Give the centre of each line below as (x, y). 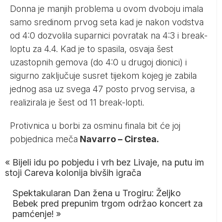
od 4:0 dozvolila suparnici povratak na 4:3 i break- (109, 35)
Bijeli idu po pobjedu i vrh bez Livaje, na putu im (108, 162)
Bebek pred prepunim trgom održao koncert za (108, 203)
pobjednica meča (44, 139)
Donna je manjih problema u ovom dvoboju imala (107, 8)
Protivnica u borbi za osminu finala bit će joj (95, 125)
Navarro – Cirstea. (118, 139)
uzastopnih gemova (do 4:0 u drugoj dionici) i (98, 62)
